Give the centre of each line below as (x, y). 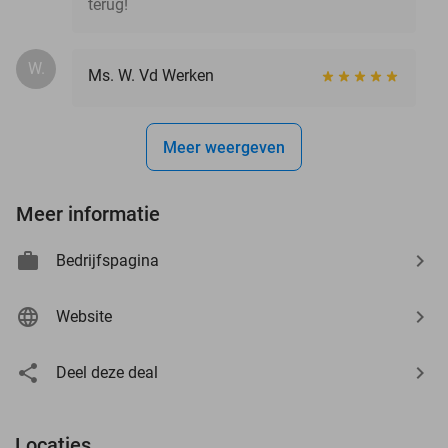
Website (84, 316)
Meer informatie (88, 213)
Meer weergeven (224, 147)
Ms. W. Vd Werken (151, 75)
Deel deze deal (107, 372)
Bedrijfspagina (107, 260)
